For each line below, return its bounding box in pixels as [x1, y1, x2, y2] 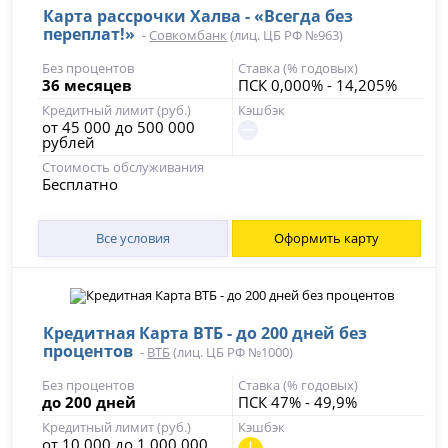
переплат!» [43, 23, 136, 45]
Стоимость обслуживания [42, 158, 205, 176]
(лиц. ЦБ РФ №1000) [170, 343, 294, 361]
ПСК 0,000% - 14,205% [237, 75, 397, 95]
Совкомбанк [149, 26, 228, 44]
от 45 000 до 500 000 [42, 117, 196, 137]
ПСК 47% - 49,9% [237, 392, 357, 412]
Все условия [95, 229, 170, 247]
